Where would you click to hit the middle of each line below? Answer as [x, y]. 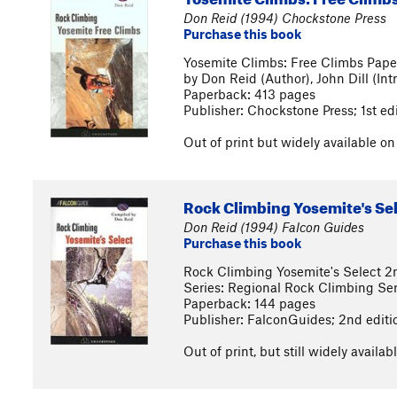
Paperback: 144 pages [249, 303]
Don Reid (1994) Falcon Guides [274, 227]
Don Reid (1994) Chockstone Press [285, 18]
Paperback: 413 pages [249, 94]
